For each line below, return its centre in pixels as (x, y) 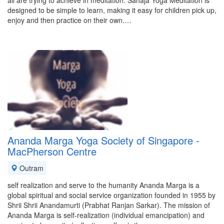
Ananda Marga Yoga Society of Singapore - (103, 140)
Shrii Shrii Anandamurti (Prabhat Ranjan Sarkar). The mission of (109, 205)
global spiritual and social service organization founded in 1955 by (111, 195)
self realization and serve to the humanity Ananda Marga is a (103, 185)
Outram (30, 168)
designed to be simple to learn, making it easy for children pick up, (112, 10)
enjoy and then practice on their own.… (69, 20)
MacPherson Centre (52, 151)
